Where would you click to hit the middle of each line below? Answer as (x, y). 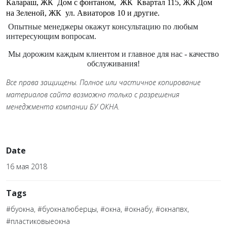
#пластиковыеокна (38, 221)
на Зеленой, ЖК (35, 13)
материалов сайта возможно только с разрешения (93, 94)
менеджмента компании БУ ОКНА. (63, 106)
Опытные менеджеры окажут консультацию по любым (103, 26)
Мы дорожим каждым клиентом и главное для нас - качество (113, 54)
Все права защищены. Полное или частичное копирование (103, 82)
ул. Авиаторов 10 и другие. (112, 13)
